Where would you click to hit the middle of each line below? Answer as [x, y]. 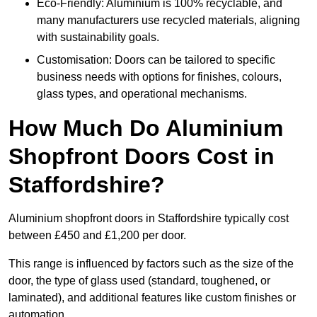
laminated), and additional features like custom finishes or [152, 298]
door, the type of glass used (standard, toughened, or [139, 281]
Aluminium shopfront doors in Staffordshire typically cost [149, 219]
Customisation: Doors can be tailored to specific [156, 60]
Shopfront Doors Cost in [142, 157]
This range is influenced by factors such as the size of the [151, 264]
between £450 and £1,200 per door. [99, 236]
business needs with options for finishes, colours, [159, 77]
